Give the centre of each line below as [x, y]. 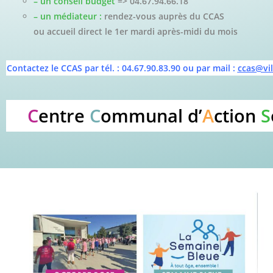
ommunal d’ [151, 116]
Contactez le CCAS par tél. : [64, 68]
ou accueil [56, 32]
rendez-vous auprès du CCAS [164, 16]
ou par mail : [210, 68]
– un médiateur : [68, 16]
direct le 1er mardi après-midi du [148, 32]
